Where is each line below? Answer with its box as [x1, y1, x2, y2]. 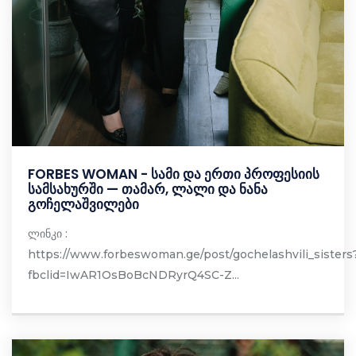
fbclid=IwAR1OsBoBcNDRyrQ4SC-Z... [28, 268, 239, 283]
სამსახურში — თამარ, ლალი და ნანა [28, 180, 268, 199]
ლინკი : [28, 226, 71, 242]
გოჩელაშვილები [28, 195, 139, 215]
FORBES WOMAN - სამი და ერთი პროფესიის [28, 164, 319, 184]
